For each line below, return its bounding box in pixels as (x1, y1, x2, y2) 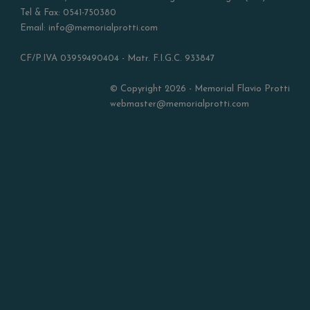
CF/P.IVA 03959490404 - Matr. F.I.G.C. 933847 (20, 53, 215, 63)
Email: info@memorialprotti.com (20, 23, 158, 33)
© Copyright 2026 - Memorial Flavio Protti (110, 84, 290, 93)
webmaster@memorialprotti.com (110, 99, 249, 109)
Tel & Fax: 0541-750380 (20, 8, 116, 17)
